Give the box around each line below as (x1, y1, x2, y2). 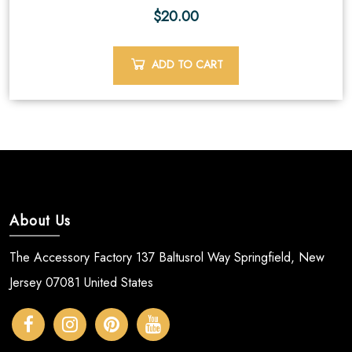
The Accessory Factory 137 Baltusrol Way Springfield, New (9, 247, 324, 266)
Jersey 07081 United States (9, 273, 153, 291)
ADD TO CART (152, 56, 223, 72)
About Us (9, 210, 71, 231)
